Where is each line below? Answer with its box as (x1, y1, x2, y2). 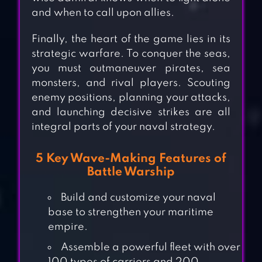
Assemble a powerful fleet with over (60, 242, 240, 253)
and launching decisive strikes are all (31, 107, 231, 118)
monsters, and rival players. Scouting (31, 78, 231, 89)
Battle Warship (87, 166, 175, 179)
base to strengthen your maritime (47, 207, 213, 218)
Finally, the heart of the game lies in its (31, 34, 231, 45)
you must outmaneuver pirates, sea (31, 63, 231, 74)
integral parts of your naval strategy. (31, 122, 215, 133)
